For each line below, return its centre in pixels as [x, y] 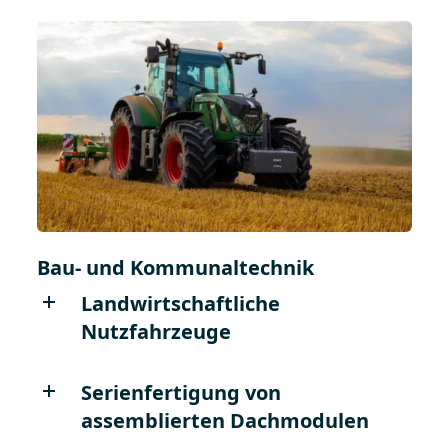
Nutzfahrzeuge [155, 331]
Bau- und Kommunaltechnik [175, 267]
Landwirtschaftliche [180, 303]
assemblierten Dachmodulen [224, 420]
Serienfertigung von [180, 392]
